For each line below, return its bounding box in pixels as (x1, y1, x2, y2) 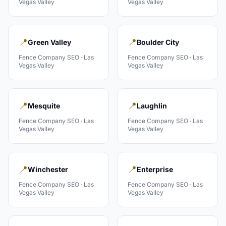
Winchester (28, 165, 68, 174)
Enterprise (137, 165, 173, 174)
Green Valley (28, 38, 71, 46)
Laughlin (137, 101, 167, 110)
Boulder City (137, 38, 179, 46)
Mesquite (28, 101, 60, 110)
